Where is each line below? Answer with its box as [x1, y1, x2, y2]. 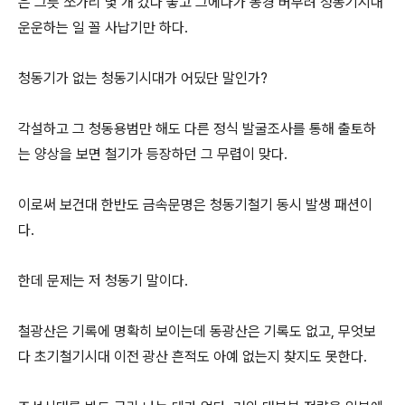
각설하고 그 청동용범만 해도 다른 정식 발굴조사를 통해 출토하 [18, 120, 376, 137]
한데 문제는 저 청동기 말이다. [18, 272, 192, 289]
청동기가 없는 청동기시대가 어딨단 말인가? [18, 70, 271, 87]
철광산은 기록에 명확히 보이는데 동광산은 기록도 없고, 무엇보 [18, 323, 376, 340]
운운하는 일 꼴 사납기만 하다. [18, 19, 192, 36]
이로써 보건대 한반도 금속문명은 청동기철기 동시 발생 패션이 [18, 196, 372, 213]
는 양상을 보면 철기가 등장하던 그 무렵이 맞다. [18, 146, 291, 163]
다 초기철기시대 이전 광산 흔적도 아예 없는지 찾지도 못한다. [18, 348, 371, 365]
